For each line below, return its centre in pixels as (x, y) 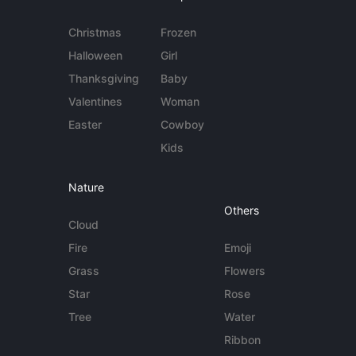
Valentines (96, 101)
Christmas (95, 32)
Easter (85, 124)
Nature (87, 187)
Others (241, 210)
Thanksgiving (104, 78)
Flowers (244, 271)
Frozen (178, 32)
